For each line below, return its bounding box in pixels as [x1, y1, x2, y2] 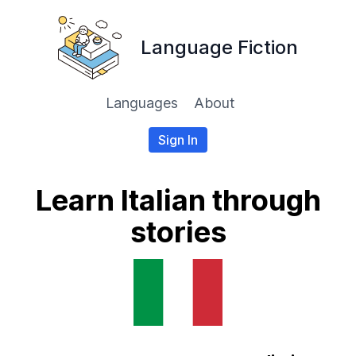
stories [130, 215, 226, 250]
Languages [105, 95, 178, 111]
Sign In [158, 132, 198, 148]
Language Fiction [141, 36, 298, 59]
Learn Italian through [35, 183, 321, 218]
